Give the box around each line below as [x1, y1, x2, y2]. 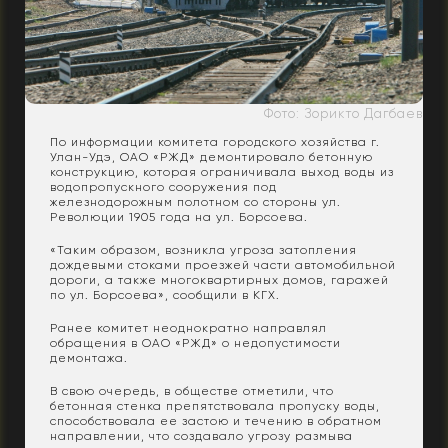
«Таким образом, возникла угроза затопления [50, 242, 357, 257]
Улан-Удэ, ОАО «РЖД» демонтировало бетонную [50, 149, 373, 164]
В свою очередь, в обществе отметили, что [50, 383, 334, 398]
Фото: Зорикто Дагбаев [264, 105, 423, 121]
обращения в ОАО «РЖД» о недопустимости [50, 335, 341, 350]
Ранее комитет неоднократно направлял [50, 320, 327, 335]
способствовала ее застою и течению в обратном [50, 413, 382, 428]
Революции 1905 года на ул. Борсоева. [50, 209, 308, 224]
